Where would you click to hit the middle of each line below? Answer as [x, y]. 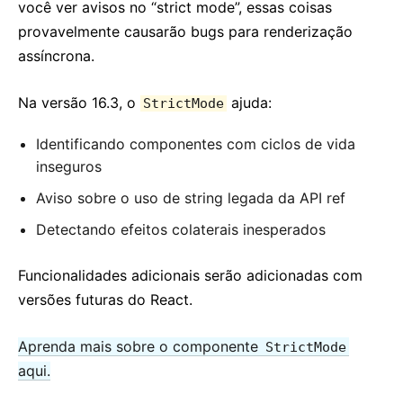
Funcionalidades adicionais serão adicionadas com [190, 275]
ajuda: [249, 103]
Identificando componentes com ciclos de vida [196, 144]
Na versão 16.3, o [79, 103]
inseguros [69, 166]
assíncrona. [56, 56]
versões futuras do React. [105, 300]
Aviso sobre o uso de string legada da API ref [191, 198]
